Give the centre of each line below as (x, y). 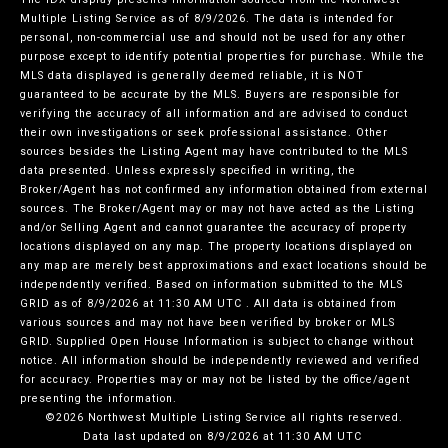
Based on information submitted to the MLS (279, 285)
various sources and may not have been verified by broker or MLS (207, 323)
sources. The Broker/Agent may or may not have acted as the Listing (217, 209)
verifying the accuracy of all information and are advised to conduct (214, 114)
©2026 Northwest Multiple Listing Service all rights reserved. (224, 418)
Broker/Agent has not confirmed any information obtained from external (224, 190)
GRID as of (53, 304)
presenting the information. (98, 399)
